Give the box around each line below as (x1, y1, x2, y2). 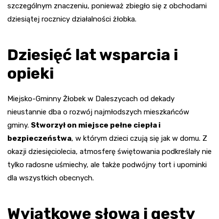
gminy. (7, 120, 31, 130)
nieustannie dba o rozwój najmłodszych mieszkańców (7, 107, 189, 116)
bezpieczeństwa (7, 133, 71, 143)
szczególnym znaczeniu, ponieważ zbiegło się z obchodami (7, 1, 207, 10)
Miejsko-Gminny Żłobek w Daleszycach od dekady (7, 94, 175, 103)
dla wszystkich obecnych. (7, 173, 94, 182)
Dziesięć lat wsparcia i (7, 45, 178, 64)
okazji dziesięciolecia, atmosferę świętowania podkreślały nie (7, 147, 212, 156)
